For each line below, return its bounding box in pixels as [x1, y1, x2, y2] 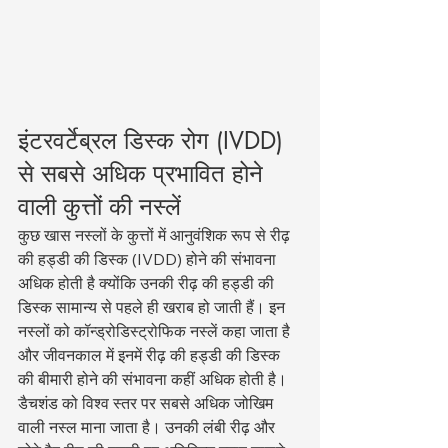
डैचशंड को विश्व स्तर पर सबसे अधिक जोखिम [18, 392, 277, 413]
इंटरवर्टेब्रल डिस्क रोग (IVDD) [18, 124, 290, 156]
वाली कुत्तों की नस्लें [18, 190, 181, 222]
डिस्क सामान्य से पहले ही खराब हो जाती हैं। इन [18, 296, 289, 317]
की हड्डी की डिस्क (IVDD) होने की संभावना [18, 248, 280, 269]
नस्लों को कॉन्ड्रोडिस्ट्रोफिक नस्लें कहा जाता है [18, 320, 294, 341]
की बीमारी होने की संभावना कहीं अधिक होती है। [18, 368, 287, 389]
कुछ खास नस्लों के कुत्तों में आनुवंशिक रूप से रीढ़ [18, 224, 294, 245]
